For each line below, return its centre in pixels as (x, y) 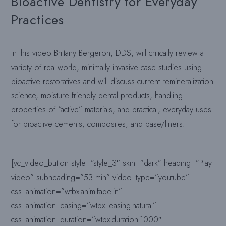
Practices (38, 20)
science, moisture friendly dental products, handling (97, 96)
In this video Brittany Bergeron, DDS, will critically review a (108, 53)
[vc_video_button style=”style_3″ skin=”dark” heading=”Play (112, 163)
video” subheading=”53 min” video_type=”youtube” (100, 177)
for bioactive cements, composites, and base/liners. (98, 124)
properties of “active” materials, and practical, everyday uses (111, 110)
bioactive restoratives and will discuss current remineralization (112, 81)
